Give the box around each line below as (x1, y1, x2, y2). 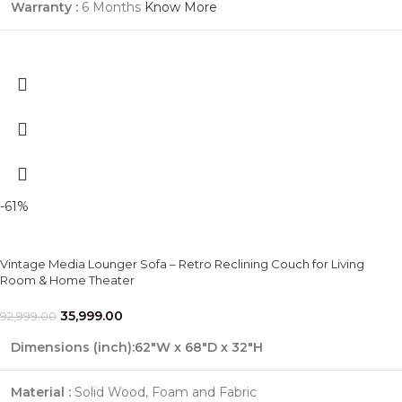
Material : (11, 383, 71, 400)
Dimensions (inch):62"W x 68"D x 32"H (11, 338, 263, 355)
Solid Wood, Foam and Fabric (71, 383, 257, 400)
